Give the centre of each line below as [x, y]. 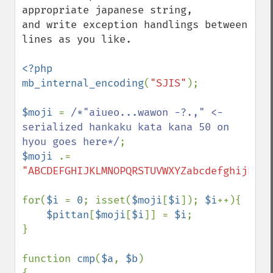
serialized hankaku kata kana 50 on [126, 127]
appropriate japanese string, [107, 10]
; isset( [107, 200]
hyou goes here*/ [71, 142]
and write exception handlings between [135, 25]
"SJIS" [168, 83]
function [49, 259]
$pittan [68, 215]
